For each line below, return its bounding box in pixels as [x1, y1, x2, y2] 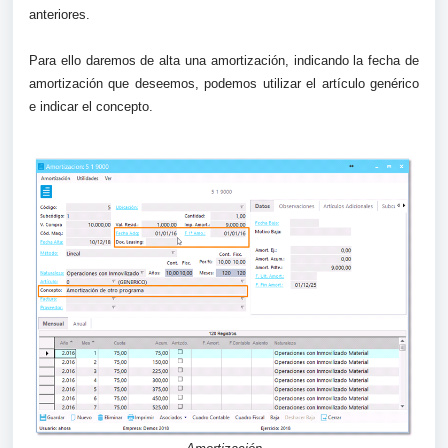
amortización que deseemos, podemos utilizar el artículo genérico [29, 76, 419, 91]
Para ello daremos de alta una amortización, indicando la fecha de [29, 53, 419, 68]
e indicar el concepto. [29, 99, 153, 114]
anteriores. [29, 7, 90, 22]
